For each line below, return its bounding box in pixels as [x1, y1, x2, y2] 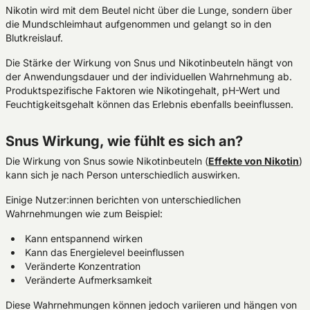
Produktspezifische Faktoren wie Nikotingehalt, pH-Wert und [6, 84, 280, 96]
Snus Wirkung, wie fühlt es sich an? [6, 133, 243, 149]
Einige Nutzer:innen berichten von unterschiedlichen [6, 194, 241, 206]
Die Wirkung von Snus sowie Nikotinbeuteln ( [6, 155, 208, 167]
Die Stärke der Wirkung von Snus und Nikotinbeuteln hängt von [6, 57, 293, 69]
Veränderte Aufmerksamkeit [25, 274, 152, 286]
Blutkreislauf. [6, 32, 63, 44]
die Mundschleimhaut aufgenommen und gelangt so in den [6, 18, 271, 30]
